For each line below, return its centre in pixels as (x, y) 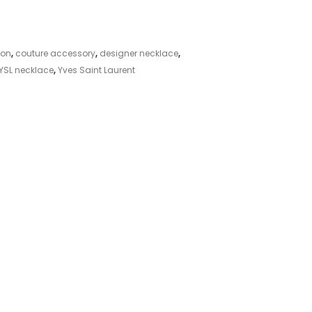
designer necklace (139, 54)
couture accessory (55, 54)
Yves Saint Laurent (96, 70)
